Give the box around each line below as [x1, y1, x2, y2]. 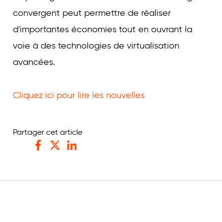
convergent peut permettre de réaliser [13, 7, 171, 18]
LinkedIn [66, 152, 96, 162]
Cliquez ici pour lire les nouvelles [13, 90, 145, 101]
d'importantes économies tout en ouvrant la [13, 24, 192, 35]
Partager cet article [13, 127, 82, 137]
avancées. [13, 56, 55, 67]
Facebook [33, 152, 69, 162]
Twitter [50, 152, 74, 162]
